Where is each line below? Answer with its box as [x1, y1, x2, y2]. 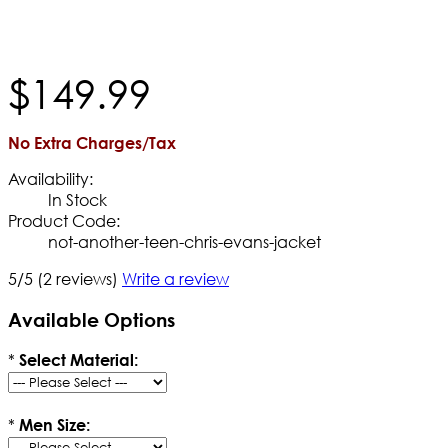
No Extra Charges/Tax [8, 132, 176, 152]
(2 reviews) [37, 267, 118, 289]
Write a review [122, 267, 229, 289]
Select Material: [19, 350, 138, 370]
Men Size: [19, 415, 90, 435]
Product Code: [8, 209, 120, 231]
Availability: [8, 167, 93, 189]
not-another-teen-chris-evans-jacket [48, 230, 321, 252]
